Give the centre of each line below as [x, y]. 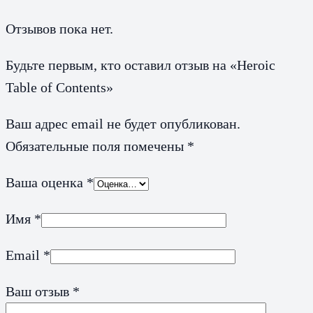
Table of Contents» [59, 87]
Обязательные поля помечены [96, 146]
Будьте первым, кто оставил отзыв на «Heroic [140, 65]
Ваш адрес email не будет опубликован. [123, 123]
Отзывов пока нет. [59, 28]
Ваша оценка [46, 182]
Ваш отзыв [39, 291]
